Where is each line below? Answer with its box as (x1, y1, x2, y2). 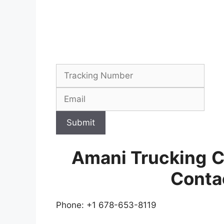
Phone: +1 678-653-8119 (56, 200, 156, 210)
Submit (66, 117, 95, 127)
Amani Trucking (71, 147, 206, 168)
